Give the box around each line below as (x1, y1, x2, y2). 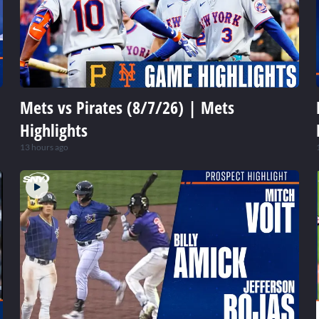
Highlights (20, 118, 88, 142)
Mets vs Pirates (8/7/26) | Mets (20, 95, 234, 120)
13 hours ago (20, 142, 68, 153)
